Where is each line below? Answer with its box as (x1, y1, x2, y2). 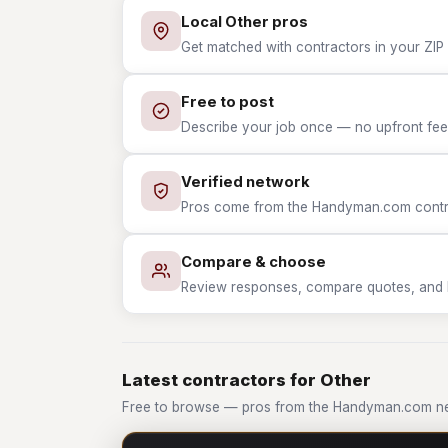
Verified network (181, 173, 310, 191)
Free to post (181, 93, 274, 111)
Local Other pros (181, 13, 308, 31)
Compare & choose (181, 253, 326, 271)
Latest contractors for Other (122, 370, 371, 390)
